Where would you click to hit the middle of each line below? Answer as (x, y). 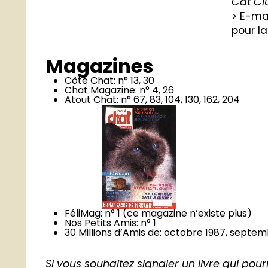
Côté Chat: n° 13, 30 (110, 81)
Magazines (100, 66)
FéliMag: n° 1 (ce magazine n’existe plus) (159, 214)
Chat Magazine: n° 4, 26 (120, 90)
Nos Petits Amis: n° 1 (111, 223)
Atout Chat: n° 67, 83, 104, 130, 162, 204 (153, 100)
